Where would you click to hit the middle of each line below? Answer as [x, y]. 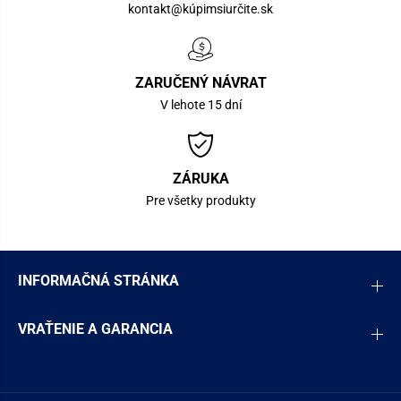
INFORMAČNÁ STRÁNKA [98, 281]
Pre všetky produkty [200, 200]
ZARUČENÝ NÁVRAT [200, 82]
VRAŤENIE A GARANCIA [95, 329]
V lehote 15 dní [200, 104]
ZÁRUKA [200, 178]
